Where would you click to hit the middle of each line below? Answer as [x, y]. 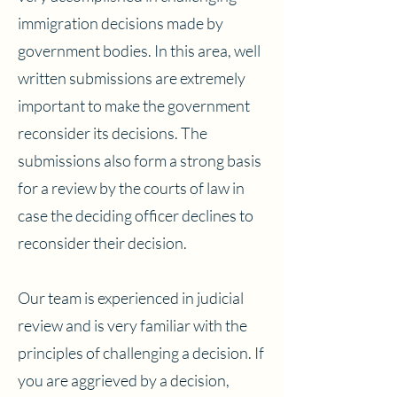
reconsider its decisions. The [113, 133]
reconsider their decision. [102, 243]
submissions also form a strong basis [140, 160]
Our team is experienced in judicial [131, 298]
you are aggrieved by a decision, [124, 380]
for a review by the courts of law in [131, 188]
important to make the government [134, 105]
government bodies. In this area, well [139, 51]
